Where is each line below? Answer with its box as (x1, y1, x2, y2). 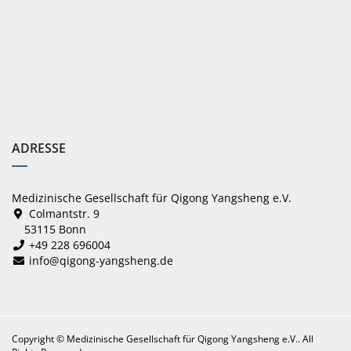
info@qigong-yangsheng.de (28, 253, 173, 268)
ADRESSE (12, 139, 66, 157)
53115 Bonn (12, 222, 86, 237)
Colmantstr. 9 (28, 206, 100, 221)
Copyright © (12, 332, 67, 346)
